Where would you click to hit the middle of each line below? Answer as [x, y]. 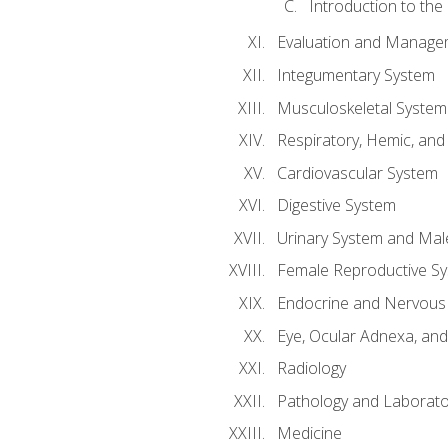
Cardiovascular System [357, 172]
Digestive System [336, 205]
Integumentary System [355, 75]
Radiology [311, 368]
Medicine [309, 433]
